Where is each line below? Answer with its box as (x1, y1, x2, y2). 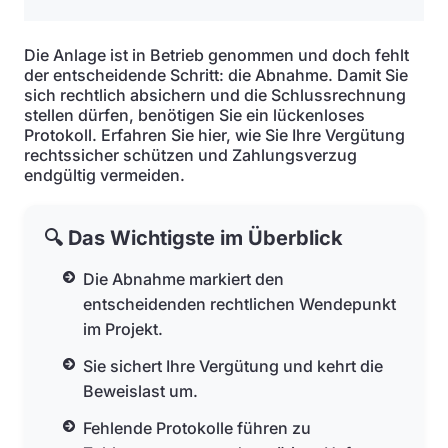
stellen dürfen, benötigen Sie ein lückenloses (24, 105, 365, 125)
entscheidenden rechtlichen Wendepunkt (83, 294, 397, 314)
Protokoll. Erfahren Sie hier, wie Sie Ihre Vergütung (24, 125, 405, 145)
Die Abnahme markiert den (83, 269, 285, 289)
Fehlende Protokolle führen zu (83, 418, 312, 438)
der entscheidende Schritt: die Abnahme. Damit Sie (24, 65, 408, 85)
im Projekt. (83, 319, 164, 339)
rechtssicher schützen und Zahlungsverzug (24, 145, 357, 165)
